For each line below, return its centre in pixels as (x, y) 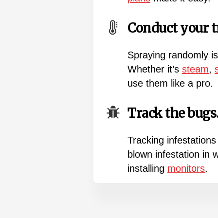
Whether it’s (155, 69)
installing (147, 168)
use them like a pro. (170, 83)
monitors (186, 168)
